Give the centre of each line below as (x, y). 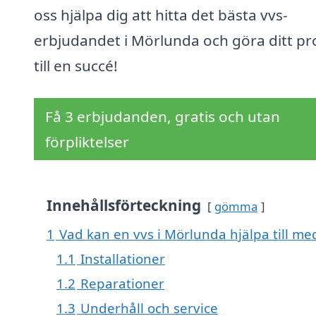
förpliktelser (87, 142)
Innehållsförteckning (124, 206)
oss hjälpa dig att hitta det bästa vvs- (161, 15)
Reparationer (122, 284)
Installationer (123, 259)
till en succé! (76, 66)
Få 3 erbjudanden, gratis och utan (163, 117)
